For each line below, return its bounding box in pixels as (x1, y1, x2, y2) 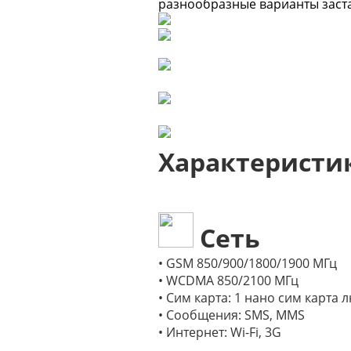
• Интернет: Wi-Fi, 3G (158, 324, 281, 341)
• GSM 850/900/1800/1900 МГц (158, 255, 337, 272)
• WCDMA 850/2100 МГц (158, 272, 299, 289)
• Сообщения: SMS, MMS (158, 306, 305, 324)
